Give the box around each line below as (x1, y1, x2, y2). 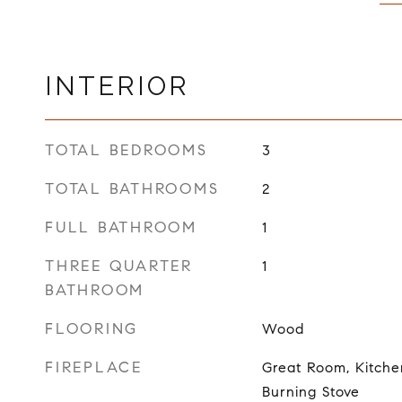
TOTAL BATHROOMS (45, 179, 220, 198)
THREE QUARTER (45, 256, 193, 275)
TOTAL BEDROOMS (45, 140, 208, 160)
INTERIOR (45, 70, 189, 101)
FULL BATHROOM (45, 217, 197, 237)
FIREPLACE (45, 357, 143, 377)
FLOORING (45, 319, 138, 338)
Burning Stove (261, 382, 360, 400)
